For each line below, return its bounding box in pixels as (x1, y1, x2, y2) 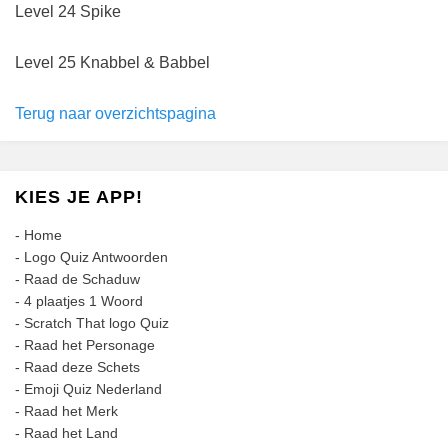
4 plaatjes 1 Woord (24, 293, 143, 309)
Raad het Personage (24, 337, 155, 353)
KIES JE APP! (15, 187, 143, 207)
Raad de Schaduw (24, 271, 140, 287)
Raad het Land (24, 425, 118, 441)
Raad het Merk (24, 403, 118, 419)
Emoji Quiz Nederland (24, 381, 162, 397)
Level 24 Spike (15, 3, 121, 20)
